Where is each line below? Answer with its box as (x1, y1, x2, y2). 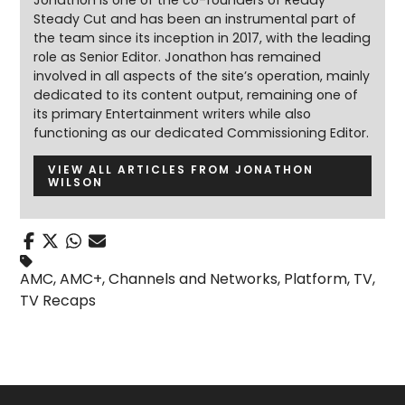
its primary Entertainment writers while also (33, 105, 312, 123)
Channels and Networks (108, 268, 278, 290)
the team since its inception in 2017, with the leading (33, 29, 372, 47)
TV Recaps (20, 290, 97, 312)
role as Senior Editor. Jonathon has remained (33, 48, 322, 66)
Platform (284, 268, 348, 290)
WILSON (48, 174, 104, 190)
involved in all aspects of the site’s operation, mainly (33, 67, 371, 85)
